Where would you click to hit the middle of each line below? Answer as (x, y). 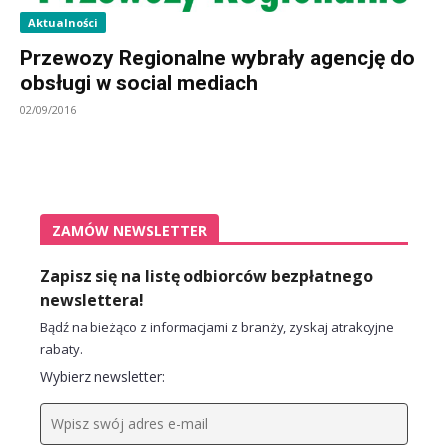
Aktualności (63, 22)
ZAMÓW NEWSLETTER (129, 230)
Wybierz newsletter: (102, 376)
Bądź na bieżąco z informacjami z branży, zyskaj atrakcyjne (217, 326)
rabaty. (61, 348)
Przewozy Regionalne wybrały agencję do (217, 57)
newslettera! (92, 299)
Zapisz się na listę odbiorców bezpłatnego (206, 275)
